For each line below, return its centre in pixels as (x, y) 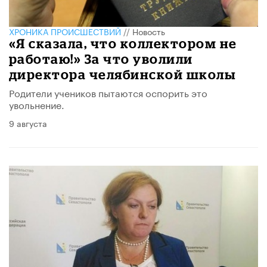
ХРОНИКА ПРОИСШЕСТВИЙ (65, 31)
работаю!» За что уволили (101, 59)
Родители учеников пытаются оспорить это (108, 92)
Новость (149, 31)
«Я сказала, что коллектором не (123, 44)
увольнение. (37, 104)
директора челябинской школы (122, 74)
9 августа (28, 123)
